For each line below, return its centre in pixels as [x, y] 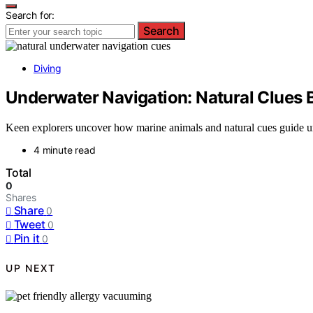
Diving [48, 68]
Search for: [30, 15]
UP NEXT [31, 268]
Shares [21, 198]
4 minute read [65, 150]
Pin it [27, 239]
